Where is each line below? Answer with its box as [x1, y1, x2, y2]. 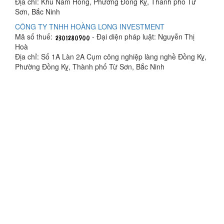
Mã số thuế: [15, 31, 54, 41]
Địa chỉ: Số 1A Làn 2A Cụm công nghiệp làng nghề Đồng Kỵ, [15, 51, 206, 61]
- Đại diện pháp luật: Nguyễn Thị [90, 31, 194, 41]
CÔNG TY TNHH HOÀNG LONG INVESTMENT [15, 21, 164, 31]
